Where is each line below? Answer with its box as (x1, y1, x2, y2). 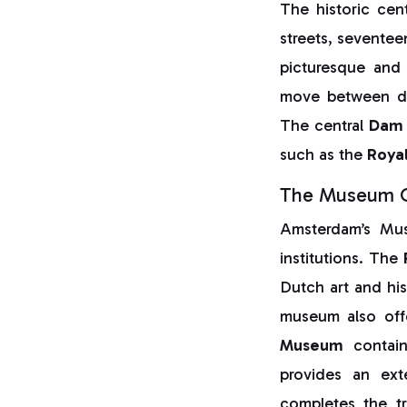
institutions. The (280, 247, 403, 268)
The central (280, 114, 369, 135)
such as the (280, 144, 368, 164)
